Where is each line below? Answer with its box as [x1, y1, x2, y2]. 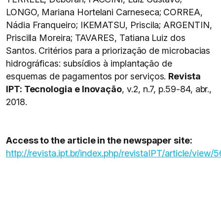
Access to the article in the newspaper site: [6, 135, 192, 146]
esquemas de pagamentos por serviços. [6, 71, 169, 81]
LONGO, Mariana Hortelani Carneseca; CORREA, [6, 7, 203, 17]
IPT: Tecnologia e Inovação [6, 84, 122, 94]
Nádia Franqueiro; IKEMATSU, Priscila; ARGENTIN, [6, 20, 212, 30]
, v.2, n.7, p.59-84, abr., [122, 84, 212, 94]
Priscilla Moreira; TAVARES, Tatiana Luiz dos [6, 33, 185, 43]
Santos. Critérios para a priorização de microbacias [6, 45, 211, 56]
